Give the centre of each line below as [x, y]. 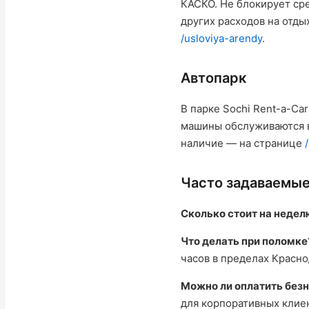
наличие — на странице [243, 143]
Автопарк [213, 78]
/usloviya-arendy [221, 38]
